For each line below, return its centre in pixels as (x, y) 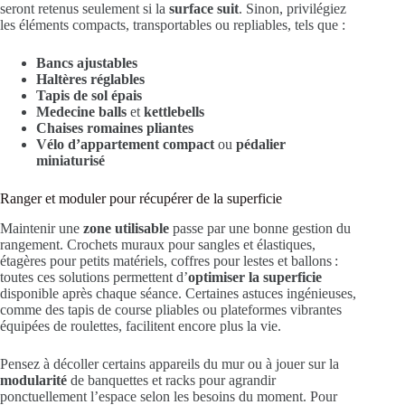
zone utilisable (126, 228)
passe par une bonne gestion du (260, 228)
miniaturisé (71, 160)
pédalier (261, 144)
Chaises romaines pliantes (115, 128)
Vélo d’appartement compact (125, 144)
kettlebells (174, 112)
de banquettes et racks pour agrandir (171, 380)
